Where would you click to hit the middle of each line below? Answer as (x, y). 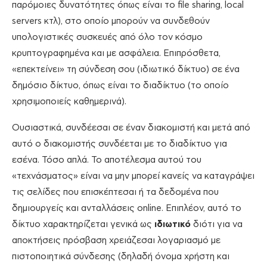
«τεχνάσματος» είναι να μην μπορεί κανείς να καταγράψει (133, 176)
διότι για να (217, 225)
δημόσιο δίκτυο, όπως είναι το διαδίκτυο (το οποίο (120, 86)
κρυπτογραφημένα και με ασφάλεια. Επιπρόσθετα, (116, 54)
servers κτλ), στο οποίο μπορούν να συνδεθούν (111, 21)
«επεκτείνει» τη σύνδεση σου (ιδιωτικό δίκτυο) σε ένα (126, 70)
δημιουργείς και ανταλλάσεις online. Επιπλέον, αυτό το (127, 209)
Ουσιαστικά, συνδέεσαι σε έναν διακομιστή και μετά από (131, 128)
